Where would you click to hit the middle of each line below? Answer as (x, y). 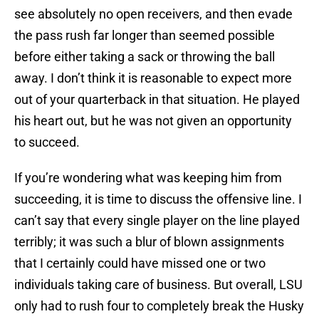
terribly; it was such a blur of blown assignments (149, 242)
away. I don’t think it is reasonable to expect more (153, 78)
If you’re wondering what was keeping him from (148, 178)
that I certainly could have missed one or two (140, 263)
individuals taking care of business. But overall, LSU (158, 285)
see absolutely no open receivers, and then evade (153, 14)
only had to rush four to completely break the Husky (159, 306)
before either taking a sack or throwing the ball (145, 57)
